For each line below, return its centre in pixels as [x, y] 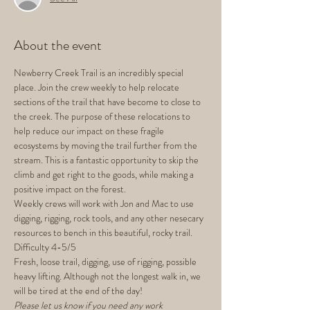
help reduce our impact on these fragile [90, 131]
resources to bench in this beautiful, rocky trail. [103, 232]
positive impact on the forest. [70, 189]
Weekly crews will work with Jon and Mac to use [105, 203]
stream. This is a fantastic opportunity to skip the [107, 160]
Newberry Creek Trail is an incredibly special [100, 73]
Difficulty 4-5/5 [45, 247]
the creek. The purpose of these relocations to [103, 116]
